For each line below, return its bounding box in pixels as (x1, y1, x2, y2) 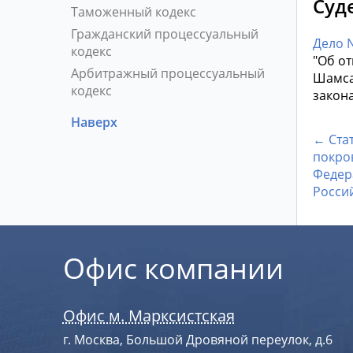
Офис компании (62, 249, 284, 288)
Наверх (70, 113, 121, 131)
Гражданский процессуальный (70, 25, 258, 43)
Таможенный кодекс (70, 3, 196, 20)
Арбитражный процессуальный (70, 65, 265, 82)
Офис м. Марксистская (62, 305, 235, 327)
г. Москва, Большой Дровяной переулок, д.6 (62, 331, 333, 349)
